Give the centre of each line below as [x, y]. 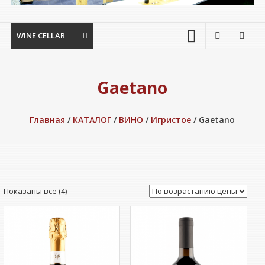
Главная [48, 120]
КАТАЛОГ [92, 120]
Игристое [171, 120]
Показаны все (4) [35, 191]
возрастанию [92, 218]
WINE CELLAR [41, 36]
